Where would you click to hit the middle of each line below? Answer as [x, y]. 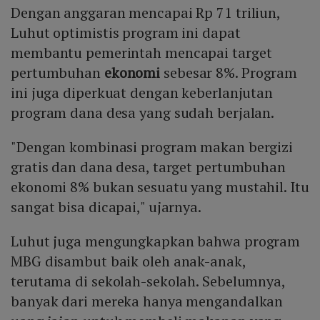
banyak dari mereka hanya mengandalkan [147, 301]
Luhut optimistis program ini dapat [126, 33]
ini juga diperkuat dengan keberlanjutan [142, 93]
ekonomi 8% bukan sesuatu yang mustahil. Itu [160, 187]
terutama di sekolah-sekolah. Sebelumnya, [148, 281]
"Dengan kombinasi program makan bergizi [152, 147]
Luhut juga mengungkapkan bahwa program [156, 241]
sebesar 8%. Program [231, 73]
